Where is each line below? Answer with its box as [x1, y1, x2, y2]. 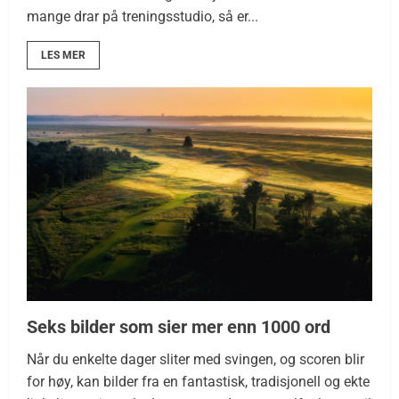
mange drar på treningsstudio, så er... [27, 7, 258, 25]
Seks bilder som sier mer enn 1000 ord [27, 315, 330, 338]
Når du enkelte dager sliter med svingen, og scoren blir [27, 350, 364, 368]
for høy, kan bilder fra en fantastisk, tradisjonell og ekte [27, 372, 370, 390]
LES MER [41, 48, 85, 61]
